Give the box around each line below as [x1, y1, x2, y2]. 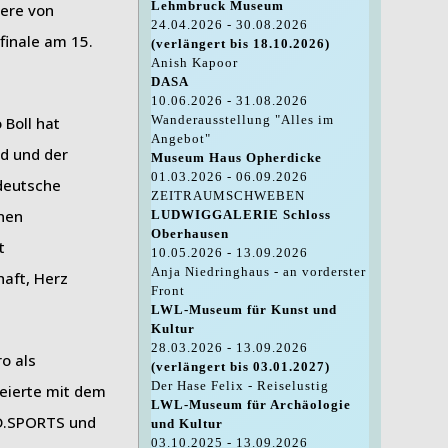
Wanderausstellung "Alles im [150, 112, 334, 128]
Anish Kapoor [150, 55, 238, 71]
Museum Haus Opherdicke [150, 150, 322, 166]
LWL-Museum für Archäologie [150, 397, 351, 413]
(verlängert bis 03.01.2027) [150, 359, 330, 375]
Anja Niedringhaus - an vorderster [150, 264, 366, 280]
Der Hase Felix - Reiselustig [150, 378, 329, 394]
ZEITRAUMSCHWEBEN [150, 188, 305, 204]
